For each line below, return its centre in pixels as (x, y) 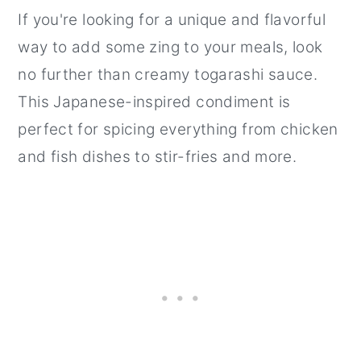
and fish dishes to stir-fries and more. (158, 156)
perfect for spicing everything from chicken (178, 129)
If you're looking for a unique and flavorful (172, 19)
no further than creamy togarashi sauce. (168, 74)
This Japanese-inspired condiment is (154, 102)
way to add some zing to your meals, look (170, 47)
